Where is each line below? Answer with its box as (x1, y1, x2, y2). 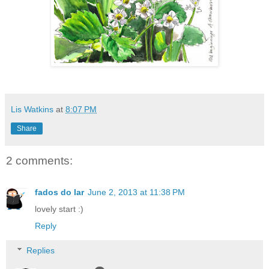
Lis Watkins (11, 104, 53, 115)
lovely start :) (35, 204, 83, 214)
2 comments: (6, 154, 73, 168)
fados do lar (35, 187, 84, 197)
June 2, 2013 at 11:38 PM (88, 187, 185, 197)
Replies (26, 246, 55, 256)
